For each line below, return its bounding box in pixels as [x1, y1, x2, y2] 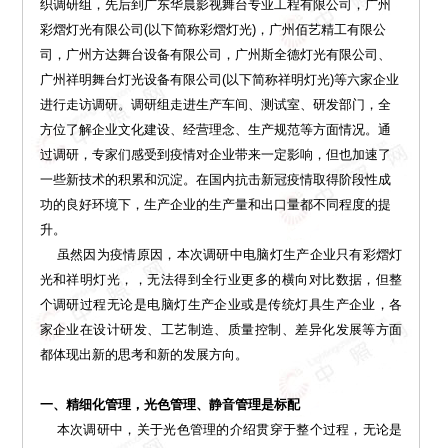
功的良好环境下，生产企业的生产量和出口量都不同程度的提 [39, 197, 391, 213]
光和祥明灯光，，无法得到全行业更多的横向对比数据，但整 [39, 272, 403, 288]
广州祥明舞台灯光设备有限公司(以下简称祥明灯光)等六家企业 [39, 72, 399, 88]
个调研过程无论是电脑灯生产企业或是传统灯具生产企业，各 [39, 297, 403, 313]
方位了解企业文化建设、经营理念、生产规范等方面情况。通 [39, 122, 391, 138]
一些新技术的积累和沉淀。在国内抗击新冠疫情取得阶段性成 [39, 172, 391, 188]
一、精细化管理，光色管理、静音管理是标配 [39, 397, 300, 413]
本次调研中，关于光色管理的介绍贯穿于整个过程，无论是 [39, 422, 403, 438]
